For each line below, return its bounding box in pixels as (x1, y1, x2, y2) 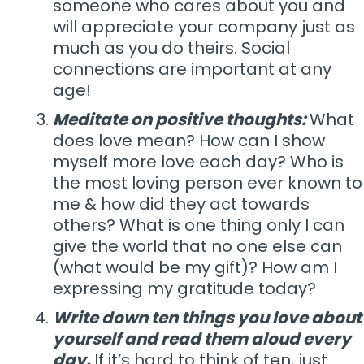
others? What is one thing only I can (53, 214, 344, 236)
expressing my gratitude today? (53, 277, 316, 300)
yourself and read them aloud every (53, 327, 351, 350)
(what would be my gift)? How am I (53, 256, 337, 279)
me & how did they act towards (53, 193, 310, 215)
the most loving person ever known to (53, 171, 362, 194)
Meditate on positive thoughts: (53, 108, 306, 131)
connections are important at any (53, 58, 331, 80)
